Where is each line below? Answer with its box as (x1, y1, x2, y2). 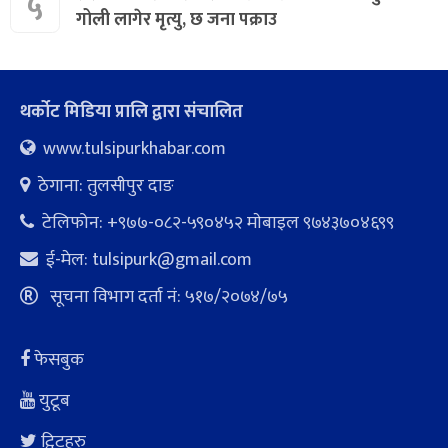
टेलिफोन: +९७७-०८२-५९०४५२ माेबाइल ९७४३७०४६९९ (42, 207, 394, 238)
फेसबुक (34, 344, 84, 375)
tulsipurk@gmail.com (92, 244, 252, 275)
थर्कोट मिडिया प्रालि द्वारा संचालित (20, 96, 243, 127)
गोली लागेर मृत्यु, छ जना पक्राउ (76, 4, 277, 35)
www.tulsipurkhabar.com (43, 133, 226, 164)
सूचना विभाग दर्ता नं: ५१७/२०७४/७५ (46, 281, 288, 312)
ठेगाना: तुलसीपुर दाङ (38, 170, 174, 201)
